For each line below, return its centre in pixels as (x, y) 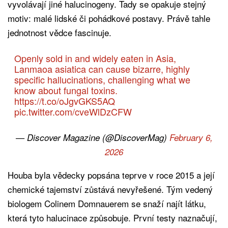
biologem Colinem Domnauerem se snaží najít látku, (107, 203)
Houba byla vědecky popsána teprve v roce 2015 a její (111, 175)
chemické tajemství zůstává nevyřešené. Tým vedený (110, 189)
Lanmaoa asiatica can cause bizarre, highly (102, 68)
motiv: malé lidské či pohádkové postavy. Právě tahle (109, 18)
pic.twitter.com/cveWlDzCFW (73, 111)
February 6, (191, 137)
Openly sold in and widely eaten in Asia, (95, 58)
